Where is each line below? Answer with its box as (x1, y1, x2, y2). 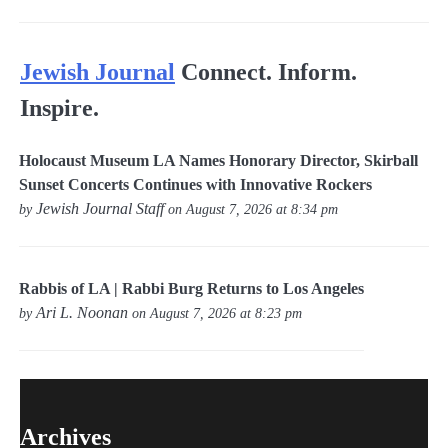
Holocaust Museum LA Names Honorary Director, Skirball (19, 151, 419, 169)
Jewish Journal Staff (36, 199, 165, 217)
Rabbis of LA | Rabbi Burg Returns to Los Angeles (19, 280, 365, 298)
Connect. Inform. (181, 59, 357, 86)
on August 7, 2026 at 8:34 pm (164, 200, 339, 217)
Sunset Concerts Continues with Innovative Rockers (19, 175, 373, 193)
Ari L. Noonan (36, 304, 129, 322)
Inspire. (20, 95, 99, 122)
